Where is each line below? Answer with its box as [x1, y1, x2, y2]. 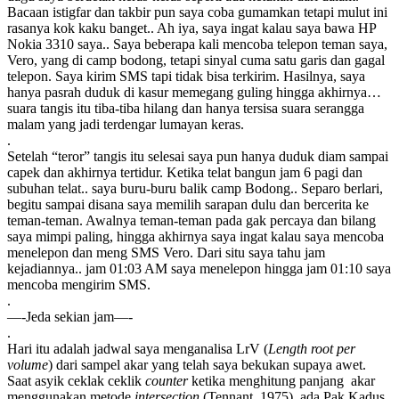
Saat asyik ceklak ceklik [7, 372, 145, 388]
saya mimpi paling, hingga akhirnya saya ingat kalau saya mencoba [7, 228, 384, 244]
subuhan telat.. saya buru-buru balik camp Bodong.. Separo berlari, [7, 180, 383, 196]
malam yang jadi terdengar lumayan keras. [7, 116, 244, 132]
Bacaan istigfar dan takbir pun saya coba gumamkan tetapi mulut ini [7, 4, 387, 20]
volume [7, 356, 48, 372]
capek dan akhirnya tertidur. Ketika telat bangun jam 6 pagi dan [7, 164, 362, 180]
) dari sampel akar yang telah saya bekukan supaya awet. [48, 356, 366, 372]
